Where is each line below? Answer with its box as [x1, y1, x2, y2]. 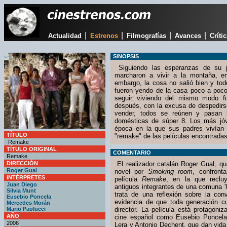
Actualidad [48, 32, 82, 40]
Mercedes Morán [7, 200, 50, 206]
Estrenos [90, 32, 118, 40]
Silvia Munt [7, 187, 36, 194]
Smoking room [147, 168, 193, 175]
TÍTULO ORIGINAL [7, 146, 57, 152]
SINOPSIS [113, 53, 139, 59]
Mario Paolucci [7, 206, 46, 212]
